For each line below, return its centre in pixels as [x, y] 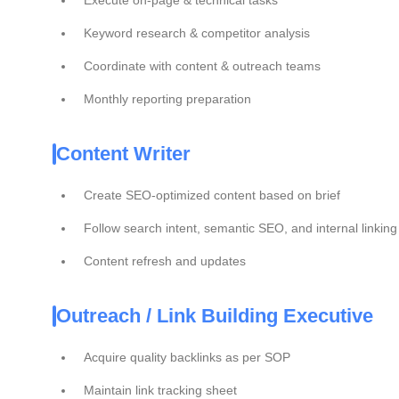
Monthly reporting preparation [167, 99]
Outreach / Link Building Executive [215, 316]
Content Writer [123, 154]
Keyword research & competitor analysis [197, 33]
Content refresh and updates [165, 261]
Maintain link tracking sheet [160, 390]
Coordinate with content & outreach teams [202, 66]
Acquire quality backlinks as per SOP [187, 357]
